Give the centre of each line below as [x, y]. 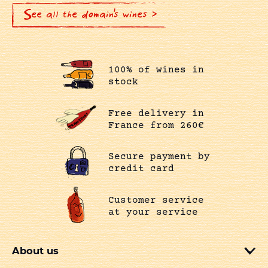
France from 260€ [156, 125]
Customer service [156, 201]
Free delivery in [156, 113]
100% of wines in [156, 70]
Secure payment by [159, 157]
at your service [153, 213]
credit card [141, 169]
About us [35, 251]
